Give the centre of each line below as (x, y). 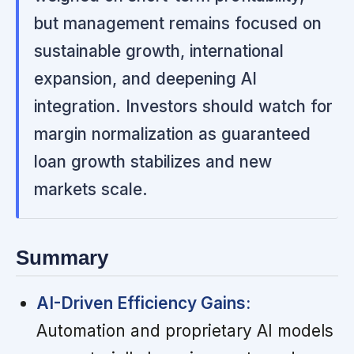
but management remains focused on (178, 23)
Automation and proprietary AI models (185, 330)
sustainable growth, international (159, 51)
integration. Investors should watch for (184, 106)
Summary (62, 258)
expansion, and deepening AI (146, 78)
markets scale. (91, 189)
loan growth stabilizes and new (153, 161)
